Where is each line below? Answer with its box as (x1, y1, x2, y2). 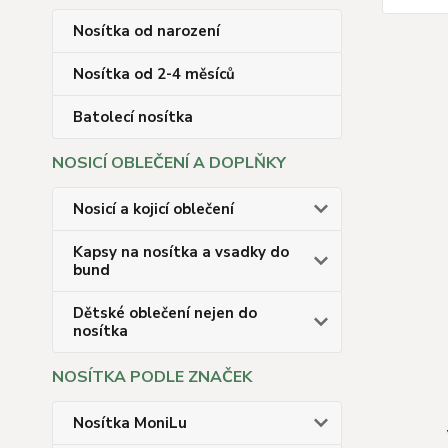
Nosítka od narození (73, 21, 220, 41)
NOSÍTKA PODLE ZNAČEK (52, 366, 252, 388)
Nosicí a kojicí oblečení (73, 199, 234, 219)
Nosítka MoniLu (73, 413, 187, 433)
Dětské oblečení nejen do (73, 303, 257, 323)
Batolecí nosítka (73, 107, 193, 127)
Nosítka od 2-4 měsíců (73, 64, 235, 84)
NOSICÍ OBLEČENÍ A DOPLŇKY (52, 152, 286, 174)
